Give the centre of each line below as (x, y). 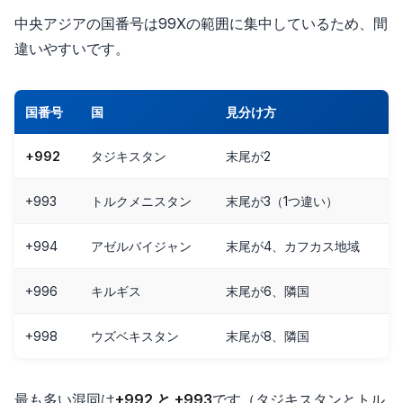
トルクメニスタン (141, 201)
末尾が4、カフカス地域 (293, 246)
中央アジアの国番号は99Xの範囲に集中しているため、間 (201, 23)
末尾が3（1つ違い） (282, 201)
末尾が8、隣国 (268, 336)
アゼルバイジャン (141, 246)
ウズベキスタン (135, 336)
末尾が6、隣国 (268, 291)
